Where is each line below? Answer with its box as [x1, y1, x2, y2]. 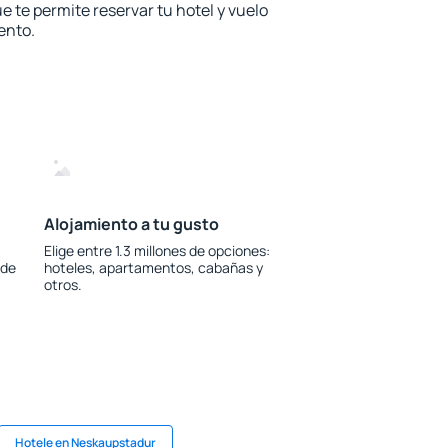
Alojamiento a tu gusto [43, 213, 219, 235]
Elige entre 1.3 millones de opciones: [43, 241, 270, 260]
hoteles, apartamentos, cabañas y [43, 258, 263, 277]
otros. [43, 275, 82, 294]
